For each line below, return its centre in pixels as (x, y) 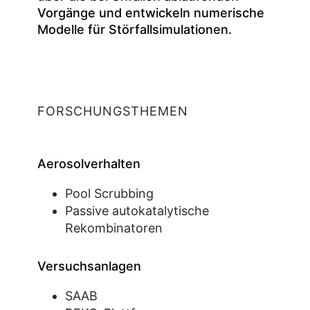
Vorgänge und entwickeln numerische (151, 13)
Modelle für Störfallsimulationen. (135, 30)
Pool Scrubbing (109, 193)
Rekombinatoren (114, 228)
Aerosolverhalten (89, 163)
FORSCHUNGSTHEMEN (113, 111)
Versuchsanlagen (89, 266)
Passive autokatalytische (137, 210)
